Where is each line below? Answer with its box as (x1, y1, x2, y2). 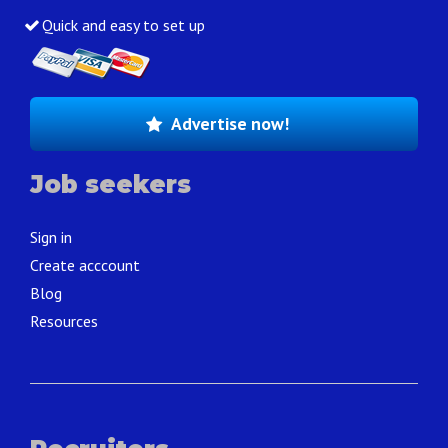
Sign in (30, 227, 72, 248)
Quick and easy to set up (41, 15, 205, 36)
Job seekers (30, 170, 191, 200)
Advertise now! (170, 112, 289, 136)
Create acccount (30, 255, 140, 276)
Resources (30, 311, 98, 332)
